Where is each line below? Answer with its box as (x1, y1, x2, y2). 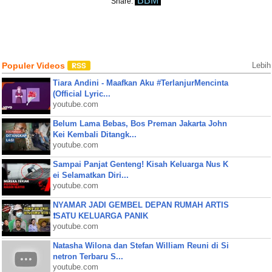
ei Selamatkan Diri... (52, 171, 129, 180)
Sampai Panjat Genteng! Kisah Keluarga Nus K (52, 160, 228, 169)
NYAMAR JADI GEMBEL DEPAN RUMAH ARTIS (52, 200, 229, 209)
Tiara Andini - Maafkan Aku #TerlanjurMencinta (52, 78, 228, 87)
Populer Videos (1, 61, 67, 70)
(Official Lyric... (52, 89, 110, 98)
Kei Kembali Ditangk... (52, 130, 137, 139)
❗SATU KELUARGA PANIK (52, 211, 148, 220)
